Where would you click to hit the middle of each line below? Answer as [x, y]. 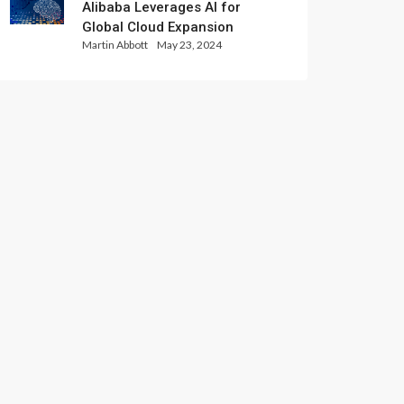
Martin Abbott [115, 44]
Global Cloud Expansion [158, 27]
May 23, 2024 [189, 44]
